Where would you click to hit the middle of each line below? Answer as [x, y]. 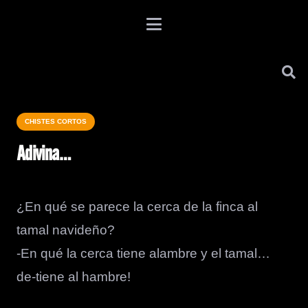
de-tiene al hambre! [74, 277]
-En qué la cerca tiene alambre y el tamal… [143, 253]
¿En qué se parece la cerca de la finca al [137, 207]
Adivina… [43, 155]
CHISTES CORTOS [56, 121]
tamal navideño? [66, 230]
